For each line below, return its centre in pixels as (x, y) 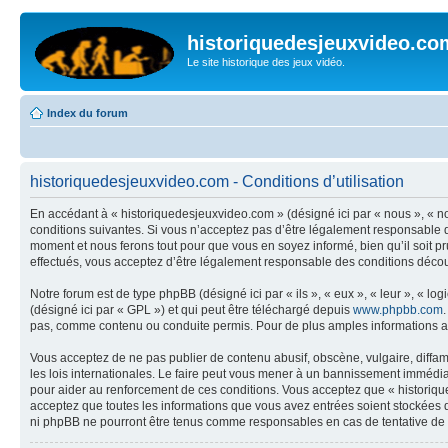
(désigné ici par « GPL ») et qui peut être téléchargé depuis (191, 309)
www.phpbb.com (398, 309)
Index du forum (87, 112)
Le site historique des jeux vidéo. (266, 62)
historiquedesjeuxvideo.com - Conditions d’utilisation (217, 181)
